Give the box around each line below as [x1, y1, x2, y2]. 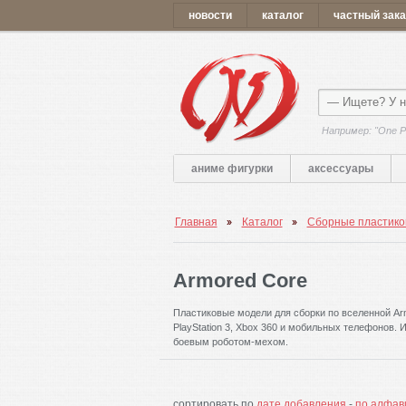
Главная [174, 216, 217, 228]
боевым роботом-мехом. [172, 336, 288, 347]
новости [188, 9, 232, 22]
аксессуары [308, 162, 373, 175]
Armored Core [172, 269, 307, 292]
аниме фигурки [190, 162, 273, 175]
